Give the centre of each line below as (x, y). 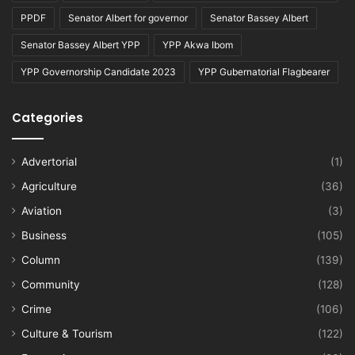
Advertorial (49, 162)
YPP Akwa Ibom (198, 45)
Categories (48, 118)
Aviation (42, 211)
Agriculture (49, 187)
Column (41, 260)
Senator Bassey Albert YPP (80, 45)
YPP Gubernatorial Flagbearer (264, 72)
